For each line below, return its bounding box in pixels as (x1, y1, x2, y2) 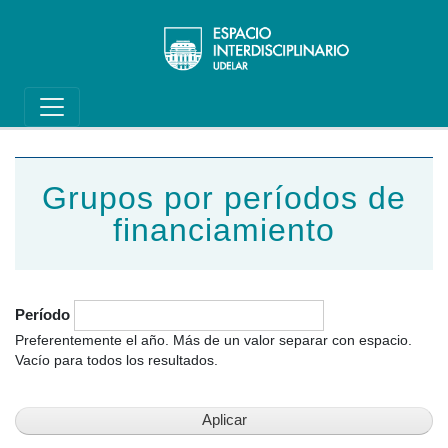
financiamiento (113, 211, 335, 248)
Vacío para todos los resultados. (15, 352, 218, 368)
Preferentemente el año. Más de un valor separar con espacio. (15, 332, 412, 348)
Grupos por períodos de (42, 179, 406, 216)
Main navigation (11, 10, 189, 38)
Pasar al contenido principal (222, 157, 402, 179)
